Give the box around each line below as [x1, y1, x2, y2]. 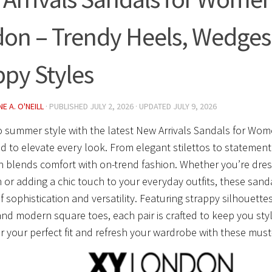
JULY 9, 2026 [173, 101, 217, 112]
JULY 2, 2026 [90, 101, 134, 112]
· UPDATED [134, 101, 173, 112]
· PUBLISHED [46, 101, 90, 112]
